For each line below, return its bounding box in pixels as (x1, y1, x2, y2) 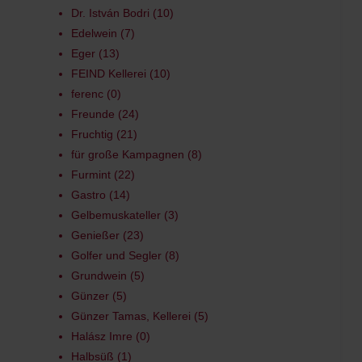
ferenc (70, 87, 103, 100)
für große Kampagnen (70, 148, 184, 161)
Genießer (70, 229, 120, 242)
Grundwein (70, 269, 127, 282)
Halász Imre (70, 330, 133, 343)
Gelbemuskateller (70, 208, 161, 221)
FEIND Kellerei (70, 67, 146, 80)
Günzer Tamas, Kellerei (70, 309, 191, 322)
